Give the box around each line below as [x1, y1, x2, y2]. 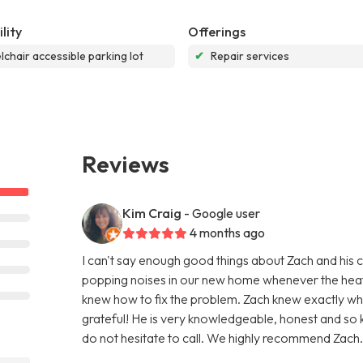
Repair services [211, 48, 289, 63]
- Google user [184, 204, 261, 221]
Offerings [188, 23, 246, 40]
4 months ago [190, 224, 266, 241]
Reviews [82, 148, 170, 178]
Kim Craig [122, 204, 182, 221]
